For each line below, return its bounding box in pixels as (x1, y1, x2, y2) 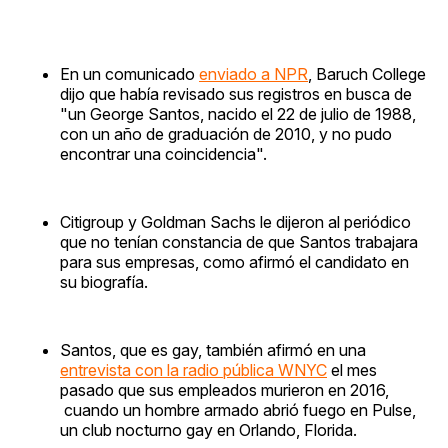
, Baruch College (308, 63, 426, 84)
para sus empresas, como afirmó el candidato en (60, 251, 409, 272)
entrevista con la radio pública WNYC (60, 359, 327, 380)
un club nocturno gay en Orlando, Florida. (60, 419, 357, 440)
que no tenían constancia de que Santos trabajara (60, 231, 418, 252)
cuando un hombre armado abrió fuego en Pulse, (60, 399, 416, 420)
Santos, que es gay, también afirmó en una (60, 339, 366, 360)
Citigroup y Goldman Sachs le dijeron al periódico (60, 211, 411, 232)
